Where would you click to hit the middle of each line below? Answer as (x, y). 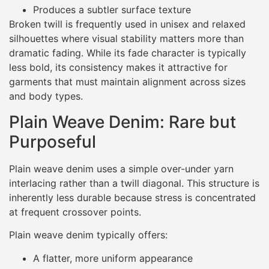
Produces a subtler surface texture (112, 10)
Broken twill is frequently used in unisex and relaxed (127, 24)
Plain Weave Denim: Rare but (122, 122)
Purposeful (53, 141)
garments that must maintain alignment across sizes (127, 82)
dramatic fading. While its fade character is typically (128, 53)
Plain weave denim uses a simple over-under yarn (121, 168)
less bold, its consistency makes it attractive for (118, 68)
